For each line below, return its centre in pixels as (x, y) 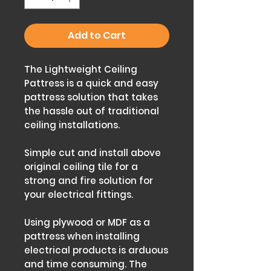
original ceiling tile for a (81, 167)
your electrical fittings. (79, 194)
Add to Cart (97, 35)
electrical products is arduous (96, 250)
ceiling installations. (72, 125)
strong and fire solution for (89, 181)
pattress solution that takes (91, 97)
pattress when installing (82, 236)
